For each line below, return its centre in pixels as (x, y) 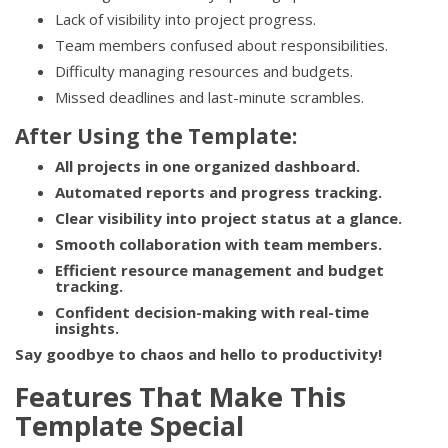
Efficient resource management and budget (219, 269)
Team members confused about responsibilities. (221, 44)
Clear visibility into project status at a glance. (228, 217)
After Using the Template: (156, 135)
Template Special (129, 425)
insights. (87, 327)
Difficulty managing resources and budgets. (204, 70)
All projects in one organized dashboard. (207, 165)
